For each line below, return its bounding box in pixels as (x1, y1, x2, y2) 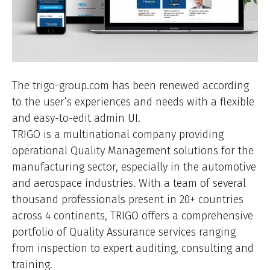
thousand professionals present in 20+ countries (12, 193, 243, 207)
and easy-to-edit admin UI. (12, 111, 140, 125)
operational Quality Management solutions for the (12, 144, 254, 158)
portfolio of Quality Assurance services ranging (12, 225, 236, 239)
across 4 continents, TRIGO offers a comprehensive (12, 209, 253, 223)
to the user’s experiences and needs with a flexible (12, 95, 254, 109)
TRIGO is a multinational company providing (12, 128, 224, 142)
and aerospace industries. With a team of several (12, 177, 246, 190)
